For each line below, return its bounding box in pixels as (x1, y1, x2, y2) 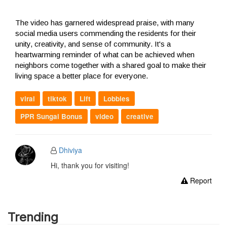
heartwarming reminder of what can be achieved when (15, 50, 195, 59)
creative (126, 111, 154, 121)
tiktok (48, 93, 67, 103)
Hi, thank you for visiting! (50, 160, 129, 170)
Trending (8, 209, 58, 224)
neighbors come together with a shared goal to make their (15, 60, 206, 69)
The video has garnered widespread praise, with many (15, 18, 195, 27)
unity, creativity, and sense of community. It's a (15, 39, 171, 48)
